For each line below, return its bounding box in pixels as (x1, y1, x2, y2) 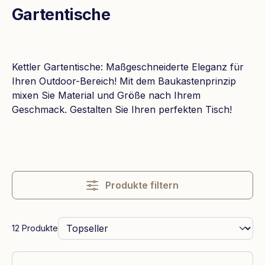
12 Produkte (12, 222, 58, 233)
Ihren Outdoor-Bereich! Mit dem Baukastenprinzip (12, 75, 236, 88)
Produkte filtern (105, 179, 179, 192)
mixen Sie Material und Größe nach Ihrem (12, 89, 201, 102)
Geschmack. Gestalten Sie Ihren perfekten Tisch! (12, 104, 232, 116)
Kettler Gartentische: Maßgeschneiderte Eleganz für (12, 61, 244, 73)
